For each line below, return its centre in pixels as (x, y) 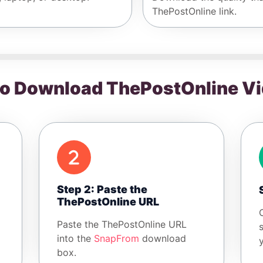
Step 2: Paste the (102, 190)
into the (75, 239)
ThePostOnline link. (194, 11)
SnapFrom (116, 239)
